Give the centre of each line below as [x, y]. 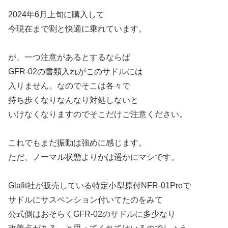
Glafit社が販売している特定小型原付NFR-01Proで [99, 185]
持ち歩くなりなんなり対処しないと [73, 100]
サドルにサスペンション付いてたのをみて [85, 199]
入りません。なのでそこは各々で [69, 85]
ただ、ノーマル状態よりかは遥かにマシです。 [94, 157]
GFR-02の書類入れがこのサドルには [76, 71]
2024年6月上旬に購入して [56, 14]
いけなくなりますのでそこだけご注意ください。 [98, 114]
